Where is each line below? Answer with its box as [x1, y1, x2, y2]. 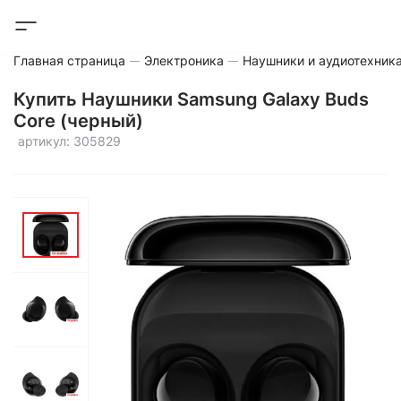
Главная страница [13, 53, 125, 68]
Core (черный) [13, 110, 143, 132]
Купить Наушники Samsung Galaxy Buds [13, 89, 369, 110]
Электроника [144, 53, 224, 68]
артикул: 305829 [18, 133, 121, 149]
